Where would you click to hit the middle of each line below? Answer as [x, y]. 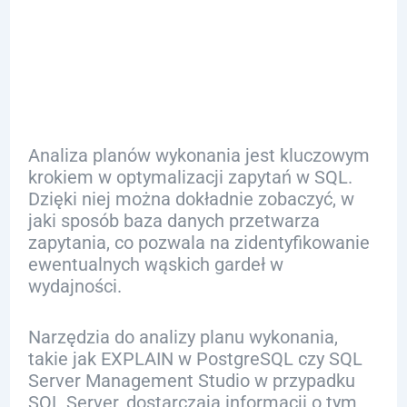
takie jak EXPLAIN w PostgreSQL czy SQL [195, 359]
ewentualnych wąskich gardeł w [155, 264]
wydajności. [74, 286]
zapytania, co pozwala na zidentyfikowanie [199, 243]
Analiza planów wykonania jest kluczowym [199, 155]
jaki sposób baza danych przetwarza [174, 221]
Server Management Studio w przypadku [191, 381]
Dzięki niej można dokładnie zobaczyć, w [191, 199]
